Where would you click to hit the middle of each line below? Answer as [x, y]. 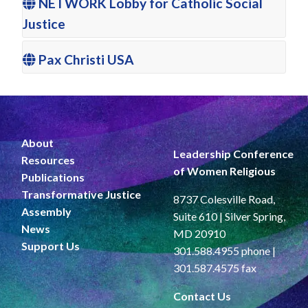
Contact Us [202, 296]
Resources [48, 160]
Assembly [46, 212]
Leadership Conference [233, 154]
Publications [53, 177]
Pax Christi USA [85, 60]
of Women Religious [224, 171]
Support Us [51, 246]
